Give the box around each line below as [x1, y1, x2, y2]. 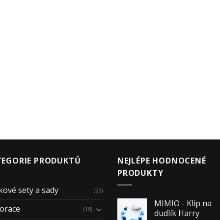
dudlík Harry [154, 208, 199, 219]
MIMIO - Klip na [154, 198, 212, 209]
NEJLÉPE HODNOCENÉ [117, 155, 206, 166]
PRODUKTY [117, 167, 164, 178]
